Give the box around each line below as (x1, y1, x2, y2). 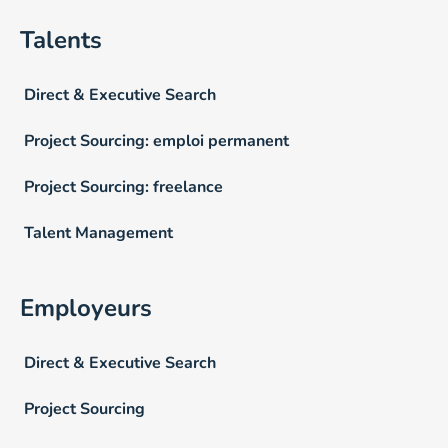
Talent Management (24, 221, 173, 244)
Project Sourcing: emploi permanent (24, 129, 289, 152)
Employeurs (20, 291, 152, 324)
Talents (20, 23, 102, 56)
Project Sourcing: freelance (24, 175, 223, 198)
